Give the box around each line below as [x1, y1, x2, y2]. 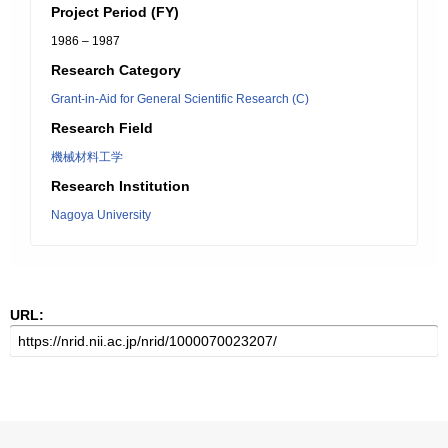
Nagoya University [51, 208, 151, 222]
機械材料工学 [51, 150, 123, 164]
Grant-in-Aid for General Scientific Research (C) [51, 92, 309, 106]
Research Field [51, 120, 153, 136]
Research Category [51, 62, 181, 78]
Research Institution [51, 178, 190, 194]
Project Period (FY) [51, 4, 179, 20]
